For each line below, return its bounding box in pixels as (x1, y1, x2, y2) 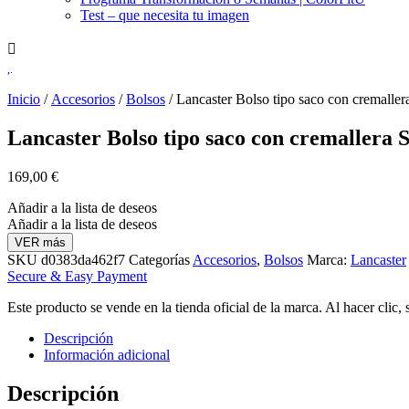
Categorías (129, 251, 190, 267)
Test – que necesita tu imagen (80, 7, 249, 23)
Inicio (7, 91, 40, 107)
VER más (15, 235, 66, 249)
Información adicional (44, 346, 170, 362)
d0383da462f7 (41, 251, 129, 267)
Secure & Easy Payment (7, 267, 147, 284)
